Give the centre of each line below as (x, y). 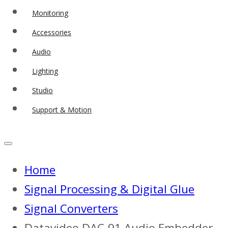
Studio (42, 91)
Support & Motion (62, 110)
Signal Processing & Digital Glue (109, 189)
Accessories (52, 33)
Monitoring (50, 13)
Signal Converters (71, 209)
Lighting (45, 71)
